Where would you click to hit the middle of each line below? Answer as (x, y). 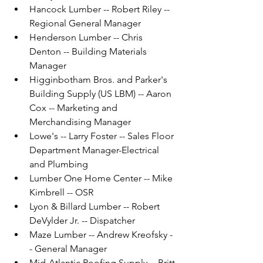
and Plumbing (59, 164)
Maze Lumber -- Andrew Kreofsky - (101, 235)
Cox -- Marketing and (75, 108)
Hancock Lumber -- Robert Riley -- (101, 9)
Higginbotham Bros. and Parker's (100, 80)
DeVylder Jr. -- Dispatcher (82, 221)
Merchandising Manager (80, 122)
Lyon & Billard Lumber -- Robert (96, 207)
